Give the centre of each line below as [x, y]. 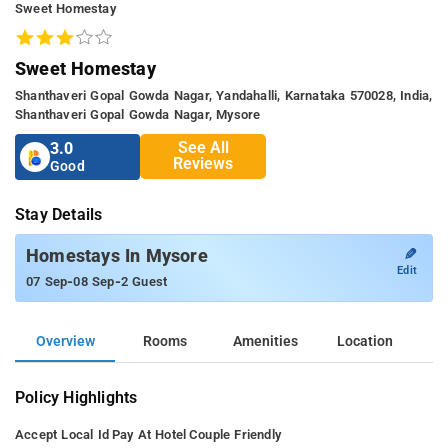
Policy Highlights [76, 397]
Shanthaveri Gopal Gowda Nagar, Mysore [138, 114]
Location [365, 341]
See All [203, 148]
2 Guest [144, 281]
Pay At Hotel [149, 434]
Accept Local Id [62, 434]
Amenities [265, 341]
